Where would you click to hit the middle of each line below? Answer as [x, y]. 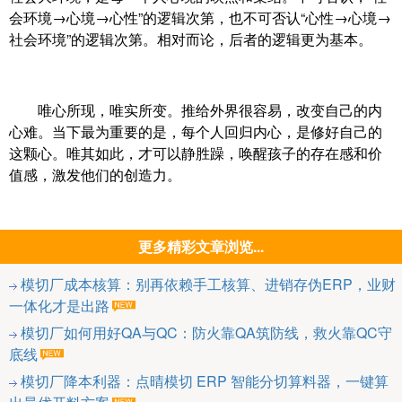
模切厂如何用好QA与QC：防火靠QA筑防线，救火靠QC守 [206, 333]
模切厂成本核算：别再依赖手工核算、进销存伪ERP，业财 [208, 284]
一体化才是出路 [59, 306]
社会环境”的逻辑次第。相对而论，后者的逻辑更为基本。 [191, 39]
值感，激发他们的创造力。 [95, 175]
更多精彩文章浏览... [201, 247]
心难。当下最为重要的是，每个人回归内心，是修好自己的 [196, 132]
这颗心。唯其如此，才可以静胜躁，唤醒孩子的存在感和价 [196, 153]
